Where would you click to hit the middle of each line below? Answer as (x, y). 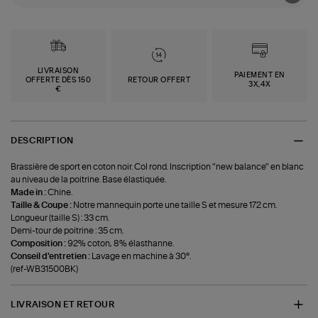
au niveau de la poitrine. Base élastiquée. (89, 179)
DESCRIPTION (42, 141)
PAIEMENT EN (260, 76)
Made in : (29, 192)
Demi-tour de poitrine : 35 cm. (67, 230)
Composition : (39, 243)
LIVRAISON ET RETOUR (63, 304)
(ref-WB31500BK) (45, 269)
